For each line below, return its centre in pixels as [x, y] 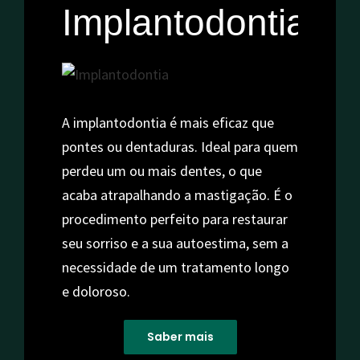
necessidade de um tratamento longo [175, 268]
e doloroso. [96, 292]
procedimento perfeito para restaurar [174, 219]
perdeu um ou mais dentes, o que [162, 171]
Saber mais [180, 337]
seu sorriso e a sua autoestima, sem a [175, 243]
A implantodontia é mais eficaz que [168, 123]
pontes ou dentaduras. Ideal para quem [180, 147]
